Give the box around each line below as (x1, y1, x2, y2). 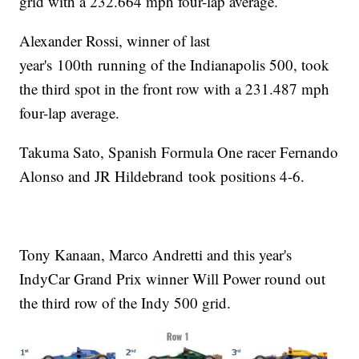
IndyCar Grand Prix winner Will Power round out (19, 268, 326, 289)
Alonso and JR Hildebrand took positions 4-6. (19, 166, 310, 187)
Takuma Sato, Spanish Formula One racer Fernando (19, 142, 339, 163)
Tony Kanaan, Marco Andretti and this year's (19, 244, 292, 265)
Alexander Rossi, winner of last (19, 30, 211, 51)
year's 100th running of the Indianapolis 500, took (19, 54, 330, 75)
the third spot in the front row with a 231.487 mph (19, 79, 330, 99)
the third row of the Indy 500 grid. (19, 292, 236, 313)
